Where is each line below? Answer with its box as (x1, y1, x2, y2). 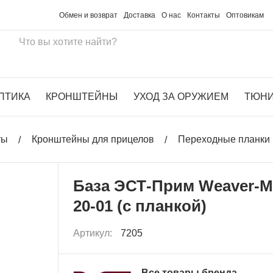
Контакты (187, 10, 221, 19)
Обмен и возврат (59, 10, 118, 19)
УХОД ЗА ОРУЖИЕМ (133, 91, 229, 102)
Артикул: (73, 227, 115, 238)
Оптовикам (226, 10, 264, 19)
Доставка (124, 10, 156, 19)
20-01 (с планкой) (73, 196, 207, 215)
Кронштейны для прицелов (32, 134, 154, 144)
